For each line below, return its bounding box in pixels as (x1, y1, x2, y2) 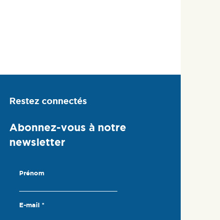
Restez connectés (9, 95, 87, 106)
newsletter (9, 136, 65, 148)
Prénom (19, 169, 44, 177)
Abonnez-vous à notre (9, 121, 126, 134)
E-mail (19, 201, 42, 209)
